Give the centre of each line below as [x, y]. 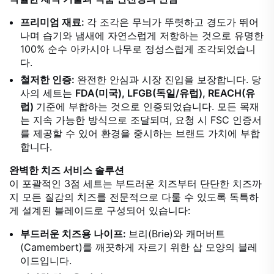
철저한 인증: [49, 80]
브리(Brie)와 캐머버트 [177, 234]
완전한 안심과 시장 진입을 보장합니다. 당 [169, 80]
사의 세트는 [48, 93]
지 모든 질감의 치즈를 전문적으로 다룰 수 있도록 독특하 [134, 197]
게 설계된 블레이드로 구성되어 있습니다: [100, 211]
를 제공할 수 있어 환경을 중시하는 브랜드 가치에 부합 [140, 134]
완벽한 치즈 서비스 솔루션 [67, 170]
